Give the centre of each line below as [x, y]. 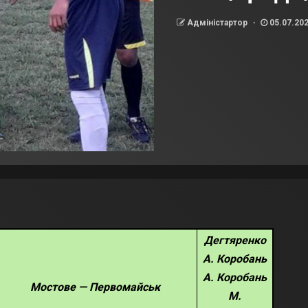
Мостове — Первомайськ [95, 287]
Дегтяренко [235, 240]
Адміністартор [218, 22]
